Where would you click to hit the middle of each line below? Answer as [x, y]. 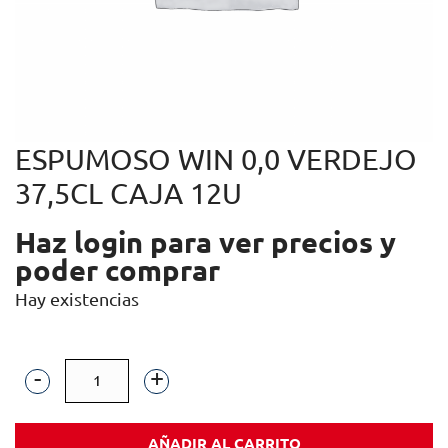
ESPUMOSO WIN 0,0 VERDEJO [216, 158]
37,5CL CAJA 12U [128, 192]
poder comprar [117, 269]
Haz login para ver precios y [205, 241]
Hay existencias [77, 298]
